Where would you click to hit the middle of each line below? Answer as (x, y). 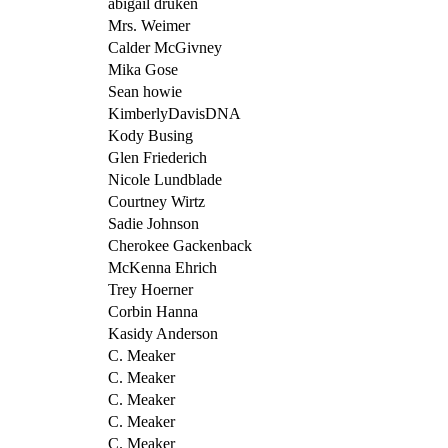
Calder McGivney (165, 47)
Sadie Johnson (153, 223)
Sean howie (145, 91)
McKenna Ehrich (162, 267)
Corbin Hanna (153, 311)
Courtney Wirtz (156, 201)
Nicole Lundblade (165, 179)
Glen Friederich (157, 157)
